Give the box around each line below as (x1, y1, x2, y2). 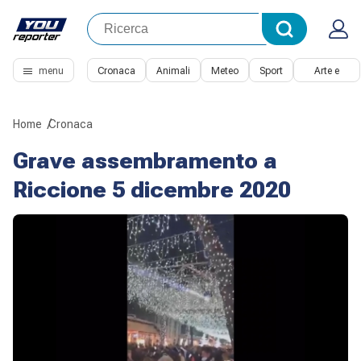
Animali (156, 65, 190, 77)
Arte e (314, 65, 339, 77)
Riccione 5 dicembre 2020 (13, 176, 291, 203)
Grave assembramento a (13, 147, 277, 174)
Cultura (310, 89, 343, 101)
